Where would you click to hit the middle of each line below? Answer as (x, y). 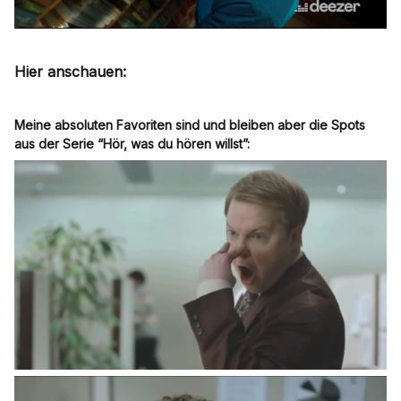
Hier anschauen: (70, 72)
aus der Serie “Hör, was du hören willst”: (132, 144)
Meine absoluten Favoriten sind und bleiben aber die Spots (190, 125)
